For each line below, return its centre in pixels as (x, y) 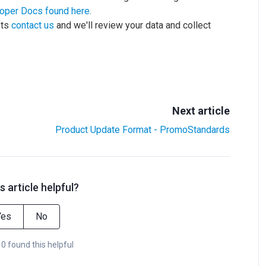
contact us (33, 25)
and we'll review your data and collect (132, 25)
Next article (201, 111)
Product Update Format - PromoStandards (143, 130)
